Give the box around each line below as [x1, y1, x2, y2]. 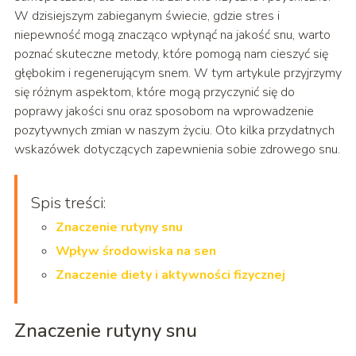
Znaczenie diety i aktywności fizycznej [55, 266, 285, 284]
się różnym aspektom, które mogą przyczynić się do [14, 83, 295, 102]
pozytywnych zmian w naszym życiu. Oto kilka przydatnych [14, 122, 335, 140]
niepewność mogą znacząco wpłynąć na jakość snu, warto [14, 26, 331, 44]
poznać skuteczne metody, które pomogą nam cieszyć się [14, 45, 328, 64]
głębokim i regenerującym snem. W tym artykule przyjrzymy [14, 64, 342, 83]
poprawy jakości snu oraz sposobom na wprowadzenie [14, 103, 314, 121]
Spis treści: [29, 192, 106, 215]
